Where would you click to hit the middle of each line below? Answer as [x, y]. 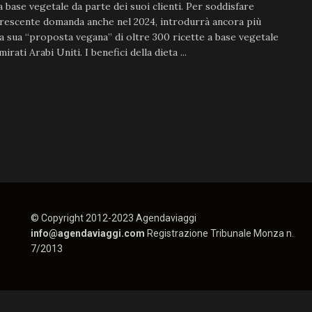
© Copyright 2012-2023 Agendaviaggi [113, 218]
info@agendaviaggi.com [88, 233]
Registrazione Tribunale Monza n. [220, 233]
